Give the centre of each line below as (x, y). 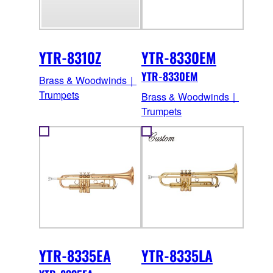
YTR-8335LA (177, 256)
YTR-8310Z (70, 57)
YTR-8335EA (75, 256)
